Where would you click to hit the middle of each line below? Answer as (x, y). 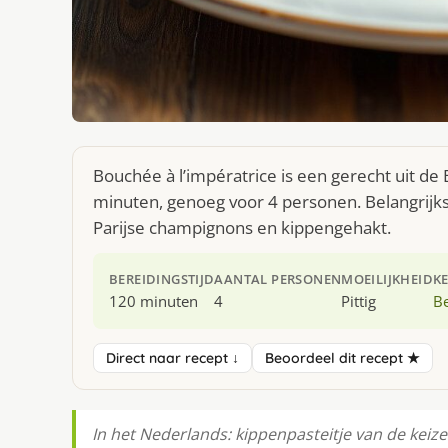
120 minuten (153, 301)
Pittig (359, 301)
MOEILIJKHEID (387, 279)
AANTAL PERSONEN (278, 279)
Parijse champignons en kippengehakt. (242, 228)
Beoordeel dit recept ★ (342, 358)
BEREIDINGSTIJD (162, 279)
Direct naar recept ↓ (172, 358)
